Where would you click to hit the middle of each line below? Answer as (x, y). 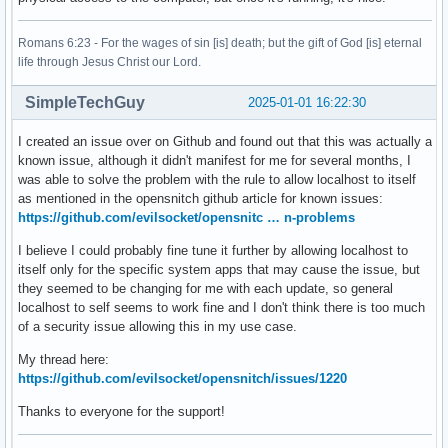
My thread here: (63, 359)
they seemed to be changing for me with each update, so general (205, 288)
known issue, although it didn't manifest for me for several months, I (214, 160)
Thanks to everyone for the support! (121, 411)
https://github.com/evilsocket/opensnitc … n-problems (186, 217)
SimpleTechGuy (85, 102)
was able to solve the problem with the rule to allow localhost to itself (217, 179)
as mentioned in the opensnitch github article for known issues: (200, 198)
